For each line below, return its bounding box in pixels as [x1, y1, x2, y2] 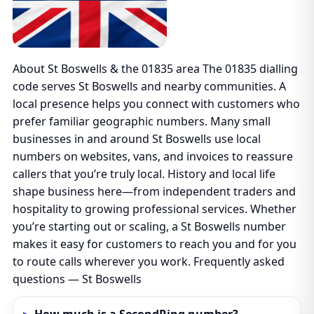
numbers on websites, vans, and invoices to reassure [12, 149, 293, 164]
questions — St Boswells [12, 271, 142, 287]
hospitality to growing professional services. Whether [12, 201, 296, 217]
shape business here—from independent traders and [12, 184, 296, 199]
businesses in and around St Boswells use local [12, 131, 261, 146]
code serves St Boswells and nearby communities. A [12, 78, 286, 94]
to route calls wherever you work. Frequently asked [12, 254, 285, 269]
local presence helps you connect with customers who [12, 96, 300, 111]
